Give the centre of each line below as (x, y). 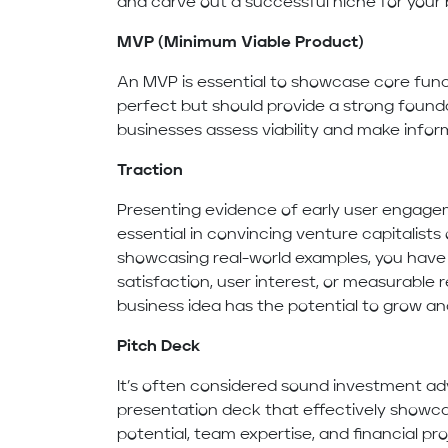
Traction (150, 171)
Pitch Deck (159, 347)
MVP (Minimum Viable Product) (241, 43)
